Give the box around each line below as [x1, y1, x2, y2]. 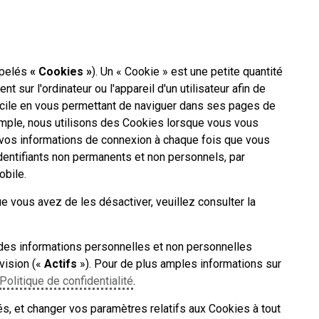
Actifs [44, 257, 77, 271]
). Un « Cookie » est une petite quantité [92, 65, 283, 78]
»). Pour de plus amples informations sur [77, 257, 281, 271]
